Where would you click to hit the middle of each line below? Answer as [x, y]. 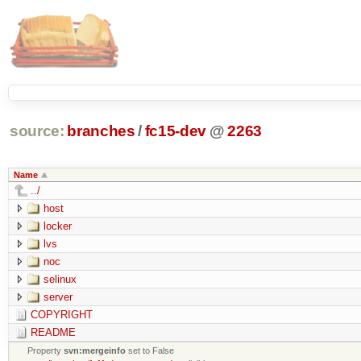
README [53, 332]
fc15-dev [176, 131]
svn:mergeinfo [95, 350]
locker [57, 226]
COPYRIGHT [61, 314]
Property [46, 350]
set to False [150, 350]
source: [37, 131]
